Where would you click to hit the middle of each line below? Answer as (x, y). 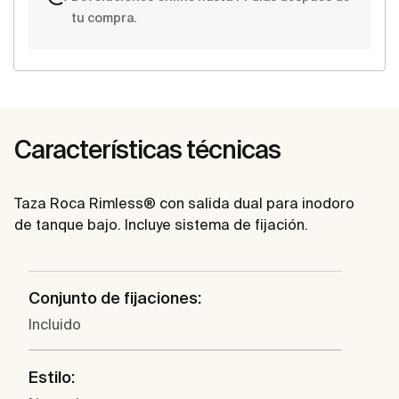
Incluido (55, 325)
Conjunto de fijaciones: (115, 298)
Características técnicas (147, 150)
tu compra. (104, 18)
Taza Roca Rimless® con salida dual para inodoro (184, 204)
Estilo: (52, 378)
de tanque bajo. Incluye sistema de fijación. (161, 225)
